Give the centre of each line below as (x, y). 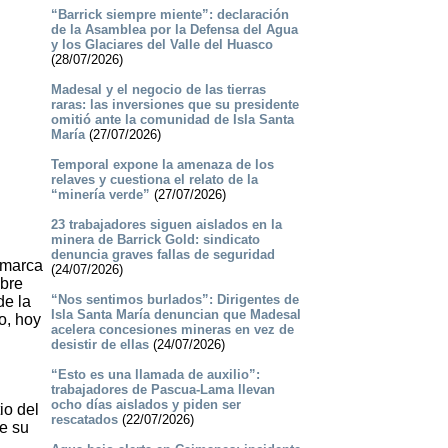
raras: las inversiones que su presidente (174, 105)
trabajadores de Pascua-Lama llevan (162, 390)
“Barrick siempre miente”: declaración (169, 15)
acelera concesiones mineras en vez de (172, 330)
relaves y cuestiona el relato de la (154, 180)
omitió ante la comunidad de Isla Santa (172, 120)
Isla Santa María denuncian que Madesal (175, 315)
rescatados (84, 420)
